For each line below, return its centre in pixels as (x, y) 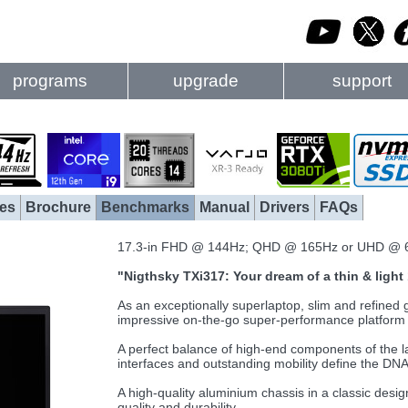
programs (50, 81)
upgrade (206, 81)
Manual (224, 207)
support (362, 81)
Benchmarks (145, 207)
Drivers (285, 207)
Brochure (58, 207)
